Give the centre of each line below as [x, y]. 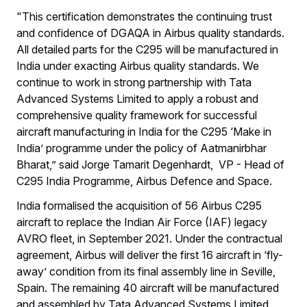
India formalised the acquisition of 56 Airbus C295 [139, 205]
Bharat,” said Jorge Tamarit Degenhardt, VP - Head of [150, 164]
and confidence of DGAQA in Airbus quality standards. [150, 33]
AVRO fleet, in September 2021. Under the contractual [149, 238]
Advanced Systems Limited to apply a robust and [137, 98]
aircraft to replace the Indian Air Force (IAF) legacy [142, 222]
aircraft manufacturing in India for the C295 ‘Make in [144, 131]
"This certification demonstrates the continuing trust [144, 16]
